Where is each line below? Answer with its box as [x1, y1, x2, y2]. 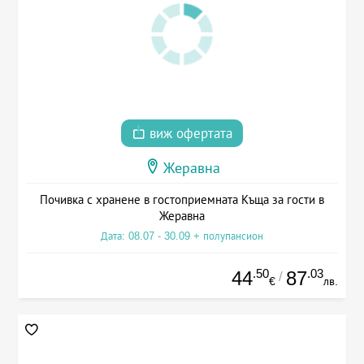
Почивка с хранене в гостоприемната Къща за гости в [40, 192, 324, 206]
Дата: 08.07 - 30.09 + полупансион [101, 229, 263, 242]
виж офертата [145, 125, 232, 141]
